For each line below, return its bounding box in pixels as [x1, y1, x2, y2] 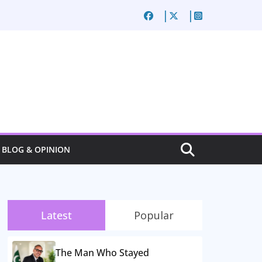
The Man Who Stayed [56, 246, 149, 260]
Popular [133, 208, 174, 223]
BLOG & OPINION [2, 144, 70, 156]
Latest [40, 208, 72, 223]
